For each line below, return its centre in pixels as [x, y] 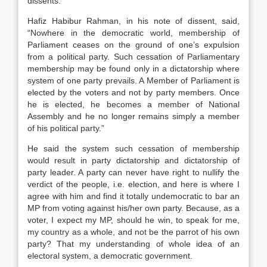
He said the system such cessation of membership [133, 148]
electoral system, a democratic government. [110, 256]
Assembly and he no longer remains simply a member [133, 116]
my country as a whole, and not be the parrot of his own [133, 232]
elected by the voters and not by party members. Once [133, 92]
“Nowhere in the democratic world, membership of [133, 33]
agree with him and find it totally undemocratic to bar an [133, 196]
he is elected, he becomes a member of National [133, 104]
